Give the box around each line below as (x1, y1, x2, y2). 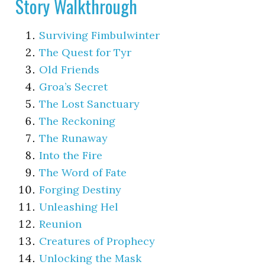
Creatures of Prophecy (39, 234, 156, 248)
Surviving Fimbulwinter (39, 28, 160, 42)
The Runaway (39, 131, 108, 145)
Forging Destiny (39, 182, 122, 196)
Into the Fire (39, 148, 103, 162)
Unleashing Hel (39, 199, 119, 214)
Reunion (39, 216, 82, 231)
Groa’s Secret (39, 79, 108, 93)
